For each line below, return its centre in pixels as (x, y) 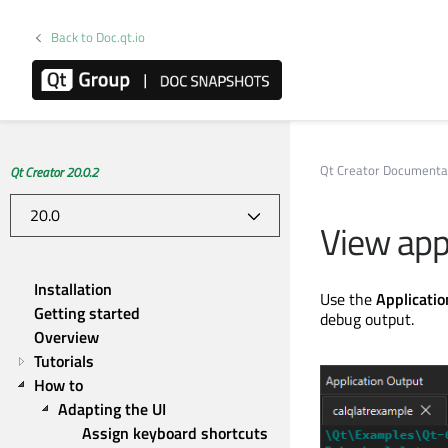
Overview (66, 337)
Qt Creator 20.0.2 (54, 172)
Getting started (87, 313)
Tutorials (64, 361)
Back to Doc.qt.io (98, 37)
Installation (73, 289)
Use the (348, 299)
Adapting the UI (112, 409)
